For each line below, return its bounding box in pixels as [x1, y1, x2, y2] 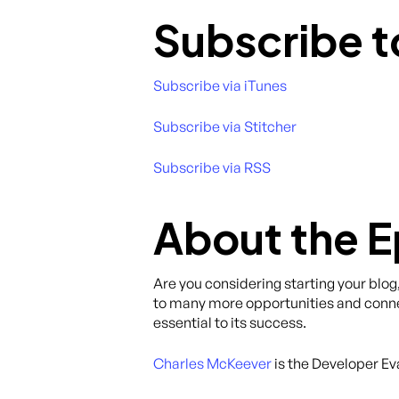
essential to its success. [153, 313, 306, 331]
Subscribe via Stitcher [153, 118, 297, 135]
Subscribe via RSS [153, 159, 271, 176]
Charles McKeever [153, 354, 272, 372]
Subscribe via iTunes [153, 77, 287, 94]
